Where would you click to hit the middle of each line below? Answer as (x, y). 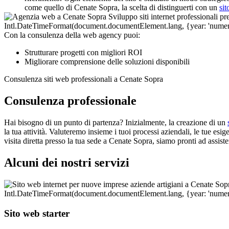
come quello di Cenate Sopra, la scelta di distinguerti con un (122, 8)
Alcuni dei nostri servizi (67, 162)
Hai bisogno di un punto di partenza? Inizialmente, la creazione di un (116, 123)
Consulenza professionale (70, 101)
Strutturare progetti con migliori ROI (83, 53)
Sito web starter (37, 213)
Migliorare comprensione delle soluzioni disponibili (107, 62)
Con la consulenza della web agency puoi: (72, 35)
